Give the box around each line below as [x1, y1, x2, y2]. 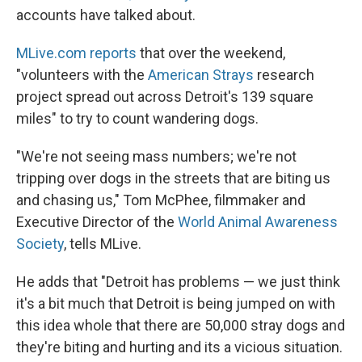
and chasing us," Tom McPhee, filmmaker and [16, 192, 305, 208]
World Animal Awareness [178, 213, 338, 230]
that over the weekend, [137, 44, 285, 61]
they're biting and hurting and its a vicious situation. [16, 339, 343, 356]
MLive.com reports [16, 44, 137, 61]
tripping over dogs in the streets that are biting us [16, 170, 330, 187]
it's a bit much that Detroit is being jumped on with [16, 295, 335, 312]
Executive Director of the [16, 213, 178, 230]
